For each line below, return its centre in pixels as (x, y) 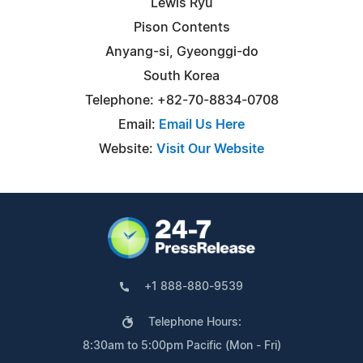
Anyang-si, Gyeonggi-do (181, 51)
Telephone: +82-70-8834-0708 (181, 100)
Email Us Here (202, 124)
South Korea (181, 76)
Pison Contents (181, 27)
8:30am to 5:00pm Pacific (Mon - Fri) (181, 346)
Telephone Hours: (194, 322)
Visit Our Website (210, 149)
